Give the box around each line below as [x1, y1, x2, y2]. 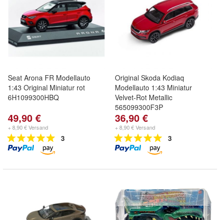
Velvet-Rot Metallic [115, 92, 172, 102]
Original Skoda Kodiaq [115, 73, 184, 82]
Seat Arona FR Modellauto [8, 73, 90, 82]
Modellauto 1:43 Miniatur [115, 82, 192, 92]
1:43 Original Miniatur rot [8, 82, 85, 92]
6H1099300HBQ [8, 92, 59, 102]
